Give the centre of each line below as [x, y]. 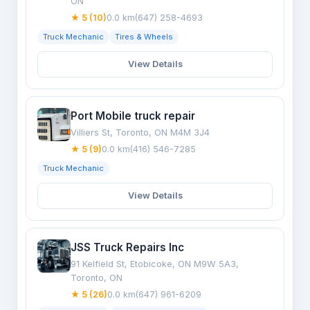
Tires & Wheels [144, 37]
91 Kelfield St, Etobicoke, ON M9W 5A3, [155, 264]
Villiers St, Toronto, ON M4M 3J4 [140, 133]
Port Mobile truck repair [133, 116]
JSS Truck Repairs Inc [127, 247]
